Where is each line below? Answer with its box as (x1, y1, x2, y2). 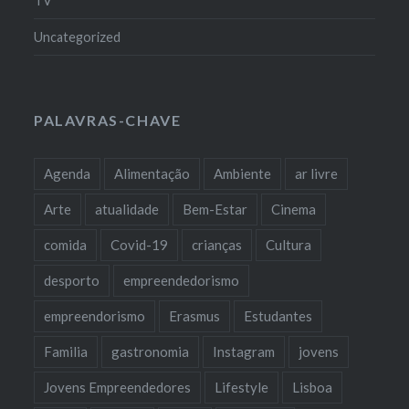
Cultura (266, 236, 312, 253)
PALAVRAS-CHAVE (34, 110, 182, 129)
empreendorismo (44, 307, 146, 324)
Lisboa (292, 378, 333, 395)
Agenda (44, 164, 91, 182)
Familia (44, 342, 89, 360)
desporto (44, 271, 100, 288)
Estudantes (244, 307, 313, 324)
